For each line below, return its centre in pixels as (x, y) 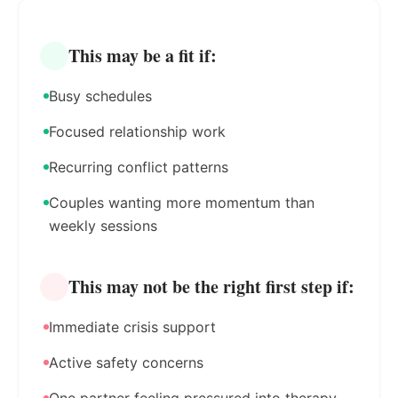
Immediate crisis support (132, 327)
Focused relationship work (137, 131)
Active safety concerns (126, 362)
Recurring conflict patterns (139, 167)
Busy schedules (100, 96)
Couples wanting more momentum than (182, 203)
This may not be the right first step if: (211, 287)
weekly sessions (103, 226)
